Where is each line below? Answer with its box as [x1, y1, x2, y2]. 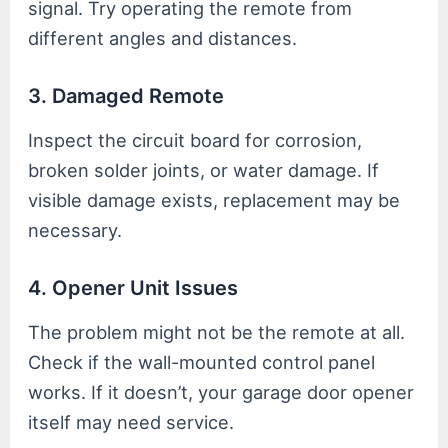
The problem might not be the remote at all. [28, 320, 406, 343]
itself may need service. [28, 410, 235, 433]
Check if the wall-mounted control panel [28, 350, 376, 373]
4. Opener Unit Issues [28, 275, 239, 300]
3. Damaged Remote [28, 83, 225, 108]
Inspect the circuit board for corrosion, [28, 128, 363, 151]
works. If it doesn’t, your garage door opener [28, 380, 415, 403]
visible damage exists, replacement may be [28, 188, 401, 211]
